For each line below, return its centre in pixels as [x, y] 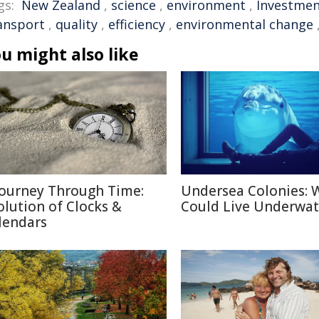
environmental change [245, 24]
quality [77, 24]
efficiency [137, 24]
